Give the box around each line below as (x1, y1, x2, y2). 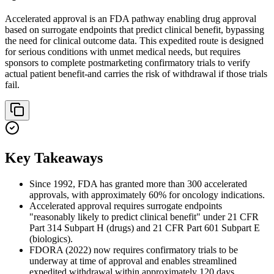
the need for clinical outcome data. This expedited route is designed (5, 35, 264, 46)
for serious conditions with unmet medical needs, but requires (5, 46, 240, 57)
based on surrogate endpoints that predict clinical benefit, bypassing (5, 24, 264, 35)
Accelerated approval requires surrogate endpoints (29, 201, 222, 212)
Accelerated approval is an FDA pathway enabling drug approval (5, 13, 256, 24)
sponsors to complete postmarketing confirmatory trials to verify (5, 57, 250, 68)
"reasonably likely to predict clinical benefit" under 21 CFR (29, 212, 259, 223)
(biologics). (29, 234, 73, 245)
